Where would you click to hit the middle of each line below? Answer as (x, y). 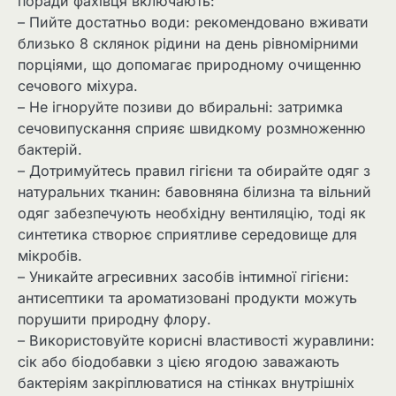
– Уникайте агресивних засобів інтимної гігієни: (183, 277)
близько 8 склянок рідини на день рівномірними (188, 44)
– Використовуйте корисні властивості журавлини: (196, 341)
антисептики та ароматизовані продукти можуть (187, 298)
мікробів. (50, 256)
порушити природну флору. (114, 320)
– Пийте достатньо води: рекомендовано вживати (193, 23)
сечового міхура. (78, 86)
